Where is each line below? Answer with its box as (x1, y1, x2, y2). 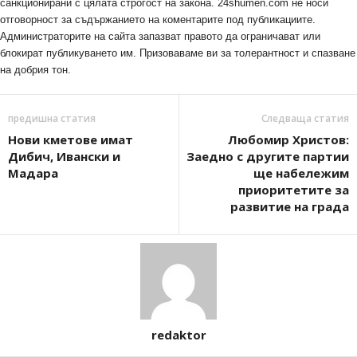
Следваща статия (261, 112, 349, 126)
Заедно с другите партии (186, 148, 349, 165)
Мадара (8, 165, 58, 182)
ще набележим (253, 165, 349, 182)
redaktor (151, 327, 206, 343)
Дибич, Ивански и (8, 148, 120, 165)
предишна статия (8, 112, 96, 126)
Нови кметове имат (8, 131, 133, 148)
